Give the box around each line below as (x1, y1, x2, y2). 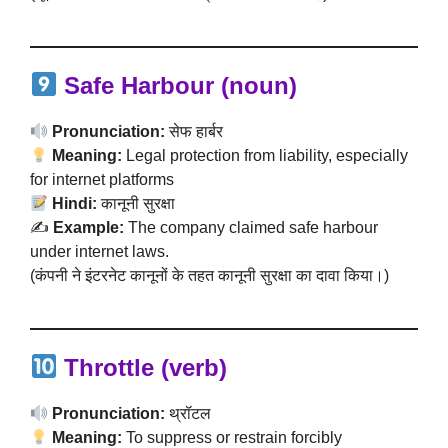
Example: (53, 219, 124, 236)
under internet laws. (30, 243, 169, 260)
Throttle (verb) (64, 354, 228, 381)
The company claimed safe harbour (124, 219, 378, 236)
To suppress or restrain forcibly (122, 429, 343, 446)
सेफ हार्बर (165, 123, 224, 140)
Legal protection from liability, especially (122, 147, 409, 164)
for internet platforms (30, 171, 174, 188)
